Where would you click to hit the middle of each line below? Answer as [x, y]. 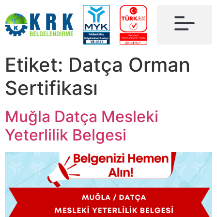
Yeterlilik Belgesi [66, 135]
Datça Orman [129, 65]
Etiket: [37, 65]
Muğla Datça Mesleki [82, 116]
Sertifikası [51, 88]
